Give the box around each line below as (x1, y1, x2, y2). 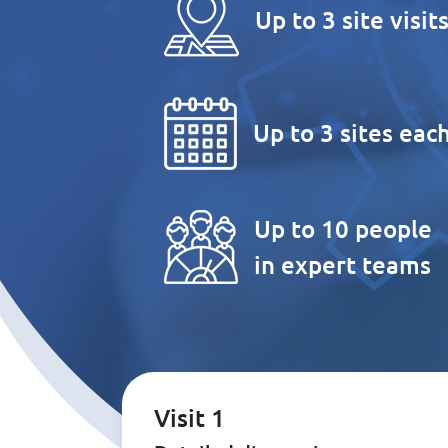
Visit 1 (154, 401, 225, 433)
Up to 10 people (254, 212, 432, 244)
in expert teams (254, 248, 431, 280)
